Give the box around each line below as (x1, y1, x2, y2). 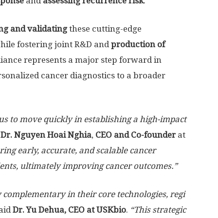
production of (111, 39, 165, 49)
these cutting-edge (67, 24, 142, 34)
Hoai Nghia (45, 130, 91, 140)
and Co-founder (112, 130, 176, 140)
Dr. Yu (13, 205, 36, 215)
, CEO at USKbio (64, 205, 126, 215)
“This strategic (130, 205, 186, 215)
